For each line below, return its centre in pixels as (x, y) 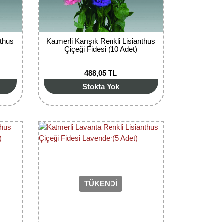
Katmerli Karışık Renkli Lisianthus (101, 41)
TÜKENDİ (101, 184)
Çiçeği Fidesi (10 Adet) (101, 49)
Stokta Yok (101, 86)
